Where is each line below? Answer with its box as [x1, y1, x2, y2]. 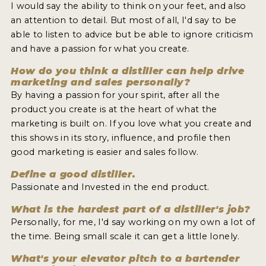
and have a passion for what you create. [10, 43, 189, 55]
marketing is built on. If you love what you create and [10, 118, 252, 129]
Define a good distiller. [10, 169, 136, 180]
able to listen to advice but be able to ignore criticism [10, 29, 253, 40]
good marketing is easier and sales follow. [10, 147, 199, 158]
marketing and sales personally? [10, 77, 191, 88]
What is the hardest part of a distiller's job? [10, 204, 251, 216]
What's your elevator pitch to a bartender [10, 253, 240, 265]
